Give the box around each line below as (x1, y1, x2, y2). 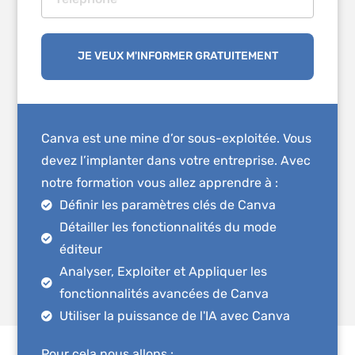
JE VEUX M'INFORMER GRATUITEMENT (77, 49, 278, 63)
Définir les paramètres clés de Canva (59, 197, 276, 212)
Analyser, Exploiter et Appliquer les (59, 263, 267, 279)
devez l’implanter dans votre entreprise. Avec (41, 152, 311, 168)
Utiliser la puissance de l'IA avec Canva (59, 307, 290, 323)
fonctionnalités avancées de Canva (59, 285, 269, 301)
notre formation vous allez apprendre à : (41, 174, 279, 190)
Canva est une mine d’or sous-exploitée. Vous (41, 130, 312, 146)
